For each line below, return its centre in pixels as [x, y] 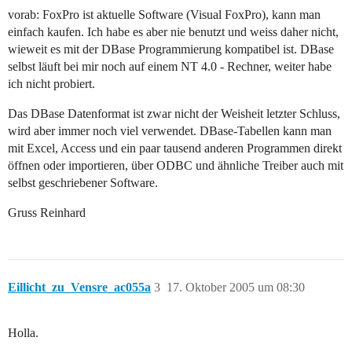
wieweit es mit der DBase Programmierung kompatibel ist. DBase [171, 49]
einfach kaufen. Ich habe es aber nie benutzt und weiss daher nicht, [173, 32]
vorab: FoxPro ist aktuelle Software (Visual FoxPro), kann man [164, 15]
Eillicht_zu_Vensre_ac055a [79, 288]
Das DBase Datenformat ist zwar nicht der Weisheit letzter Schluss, [174, 114]
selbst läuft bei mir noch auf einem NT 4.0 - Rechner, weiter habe [170, 67]
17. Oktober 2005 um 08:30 [236, 288]
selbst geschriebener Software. [83, 183]
